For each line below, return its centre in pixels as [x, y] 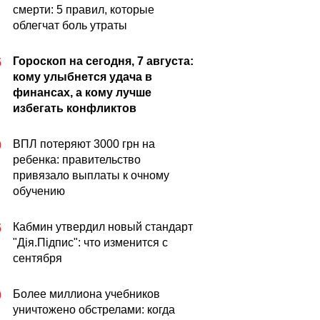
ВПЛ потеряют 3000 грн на [84, 144]
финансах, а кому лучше [82, 92]
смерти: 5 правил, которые [84, 10]
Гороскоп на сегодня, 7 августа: [103, 61]
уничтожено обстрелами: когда [94, 310]
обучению [39, 191]
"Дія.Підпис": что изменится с [90, 242]
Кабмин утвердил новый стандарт [103, 227]
